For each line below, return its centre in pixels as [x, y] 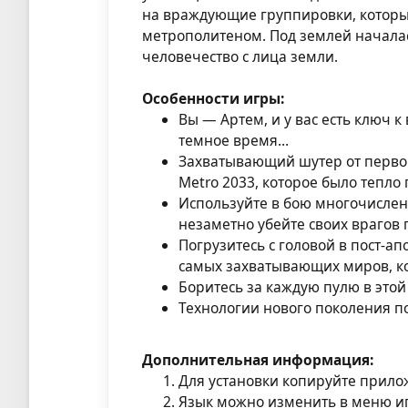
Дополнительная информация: [258, 359]
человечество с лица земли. [240, 56]
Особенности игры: [214, 98]
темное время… [234, 140]
